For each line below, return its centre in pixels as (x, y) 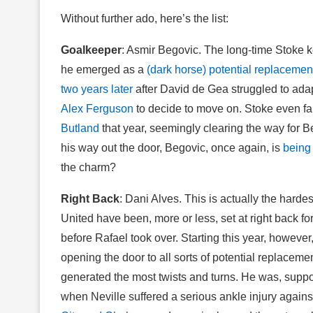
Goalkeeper (91, 50)
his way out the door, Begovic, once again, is (172, 147)
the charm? (88, 167)
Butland (80, 128)
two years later (97, 89)
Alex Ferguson (97, 108)
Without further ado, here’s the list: (145, 18)
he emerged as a (104, 69)
